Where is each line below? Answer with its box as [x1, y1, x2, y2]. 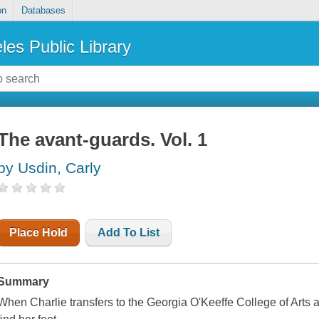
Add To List [98, 226, 160, 239]
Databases [21, 5, 66, 16]
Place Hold [9, 226, 68, 239]
